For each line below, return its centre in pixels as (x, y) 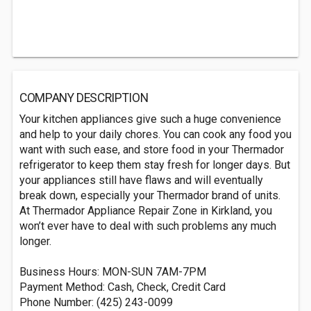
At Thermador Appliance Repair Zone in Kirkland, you (146, 211)
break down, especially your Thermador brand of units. (150, 195)
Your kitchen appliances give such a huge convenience (150, 119)
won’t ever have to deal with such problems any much (148, 226)
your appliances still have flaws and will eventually (141, 180)
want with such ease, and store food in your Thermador (152, 150)
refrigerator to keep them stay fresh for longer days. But (155, 165)
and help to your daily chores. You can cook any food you (155, 134)
